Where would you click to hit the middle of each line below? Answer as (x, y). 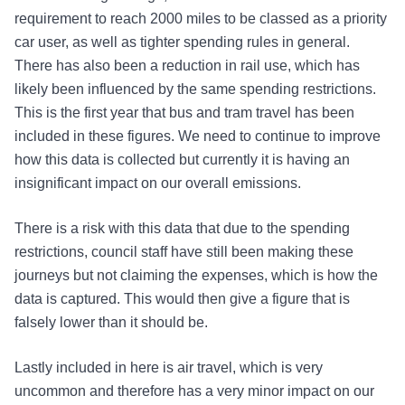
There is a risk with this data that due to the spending (182, 229)
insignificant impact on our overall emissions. (158, 184)
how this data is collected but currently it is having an (182, 160)
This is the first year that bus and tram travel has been (184, 113)
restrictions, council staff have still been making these (184, 252)
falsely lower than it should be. (111, 323)
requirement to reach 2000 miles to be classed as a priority (201, 19)
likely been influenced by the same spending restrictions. (195, 89)
